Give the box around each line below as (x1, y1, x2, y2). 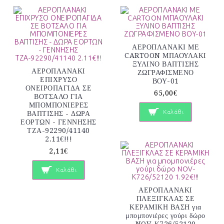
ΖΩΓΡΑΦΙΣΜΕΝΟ (137, 68, 194, 77)
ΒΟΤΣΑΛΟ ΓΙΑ (34, 92, 83, 101)
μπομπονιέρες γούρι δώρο (125, 211, 205, 220)
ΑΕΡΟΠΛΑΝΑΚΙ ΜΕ (132, 43, 199, 51)
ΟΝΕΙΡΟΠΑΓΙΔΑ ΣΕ (25, 84, 92, 92)
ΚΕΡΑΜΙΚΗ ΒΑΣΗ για (129, 203, 201, 211)
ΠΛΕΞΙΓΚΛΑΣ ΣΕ (136, 194, 195, 203)
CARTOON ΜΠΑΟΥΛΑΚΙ (124, 51, 206, 60)
